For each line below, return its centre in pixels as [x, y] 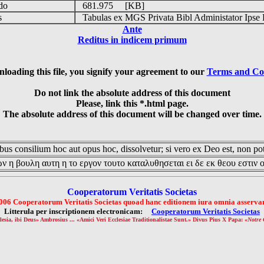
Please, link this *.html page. [132, 103]
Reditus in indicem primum [132, 40]
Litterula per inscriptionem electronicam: [78, 211]
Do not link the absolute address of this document [132, 93]
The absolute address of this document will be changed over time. [132, 114]
